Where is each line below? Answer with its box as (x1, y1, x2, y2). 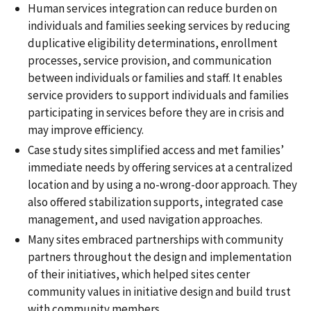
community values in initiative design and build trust (28, 284, 291, 300)
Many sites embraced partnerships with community (28, 232, 283, 248)
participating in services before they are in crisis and (28, 104, 285, 120)
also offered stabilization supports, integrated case (28, 194, 283, 210)
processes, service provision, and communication (28, 52, 271, 68)
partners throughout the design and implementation (28, 249, 292, 265)
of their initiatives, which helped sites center (28, 267, 250, 283)
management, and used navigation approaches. (28, 211, 262, 227)
